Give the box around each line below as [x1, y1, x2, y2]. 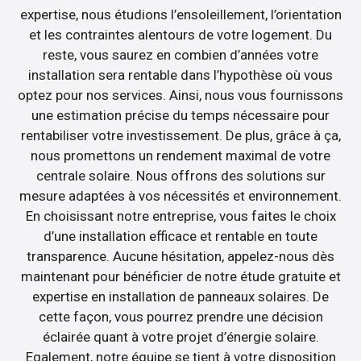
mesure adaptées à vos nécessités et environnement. [19, 188, 342, 205]
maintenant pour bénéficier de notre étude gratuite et [20, 268, 341, 285]
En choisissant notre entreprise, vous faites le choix [25, 208, 336, 225]
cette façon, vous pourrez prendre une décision [38, 309, 323, 326]
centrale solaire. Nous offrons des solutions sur [35, 168, 326, 185]
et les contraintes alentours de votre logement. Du [29, 27, 332, 44]
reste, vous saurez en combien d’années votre [43, 47, 318, 64]
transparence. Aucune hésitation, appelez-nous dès [27, 248, 334, 265]
